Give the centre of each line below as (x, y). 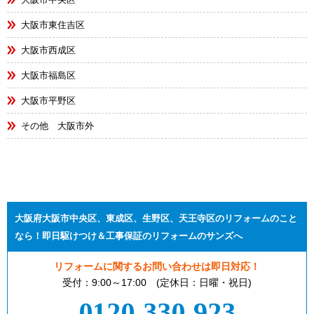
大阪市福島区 (48, 76)
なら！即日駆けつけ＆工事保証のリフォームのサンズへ (129, 236)
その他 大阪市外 (57, 126)
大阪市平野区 (48, 101)
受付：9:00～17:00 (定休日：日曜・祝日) (157, 283)
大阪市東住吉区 (53, 25)
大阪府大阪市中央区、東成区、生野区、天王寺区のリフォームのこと (156, 219)
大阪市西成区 (48, 50)
